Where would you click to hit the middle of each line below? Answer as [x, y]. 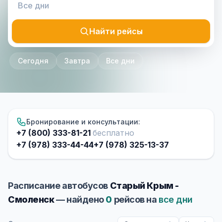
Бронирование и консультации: [83, 122]
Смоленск [31, 199]
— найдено [80, 199]
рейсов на [136, 199]
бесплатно [113, 133]
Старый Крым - [144, 186]
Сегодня [33, 61]
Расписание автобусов [59, 186]
